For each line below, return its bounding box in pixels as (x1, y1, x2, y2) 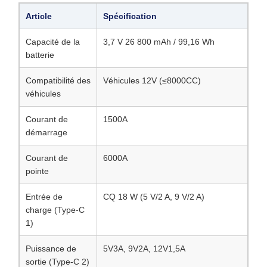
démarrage (26, 128, 67, 137)
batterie (26, 50, 54, 60)
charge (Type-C (26, 205, 85, 215)
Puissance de (26, 244, 76, 253)
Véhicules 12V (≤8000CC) (103, 76, 201, 85)
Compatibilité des (26, 76, 91, 85)
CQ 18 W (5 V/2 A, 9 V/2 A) (103, 192, 204, 201)
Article (26, 11, 52, 21)
